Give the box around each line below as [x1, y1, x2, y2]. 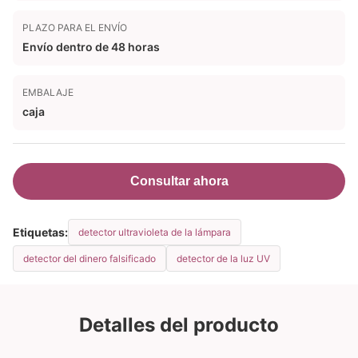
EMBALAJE [22, 86, 74, 98]
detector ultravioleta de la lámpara [78, 226, 231, 238]
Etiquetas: [13, 225, 68, 239]
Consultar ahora [129, 174, 229, 188]
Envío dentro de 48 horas [22, 40, 160, 54]
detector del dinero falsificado [23, 253, 156, 265]
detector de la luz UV [177, 253, 270, 265]
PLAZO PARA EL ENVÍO [22, 22, 127, 34]
